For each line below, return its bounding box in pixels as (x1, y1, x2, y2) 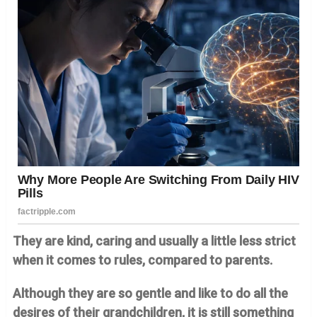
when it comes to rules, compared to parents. (12, 253, 272, 268)
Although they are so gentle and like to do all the (12, 286, 288, 301)
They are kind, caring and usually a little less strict (12, 234, 296, 249)
